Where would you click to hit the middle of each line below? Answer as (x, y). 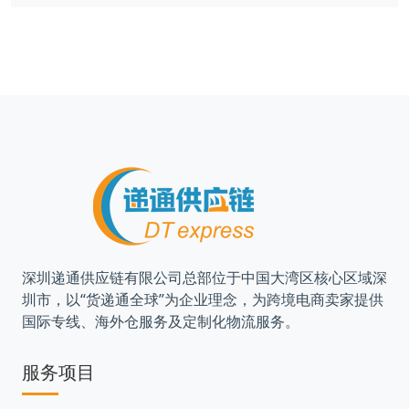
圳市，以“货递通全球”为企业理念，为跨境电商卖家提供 (203, 299)
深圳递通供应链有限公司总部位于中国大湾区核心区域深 (204, 278)
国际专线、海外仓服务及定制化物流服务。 (161, 321)
